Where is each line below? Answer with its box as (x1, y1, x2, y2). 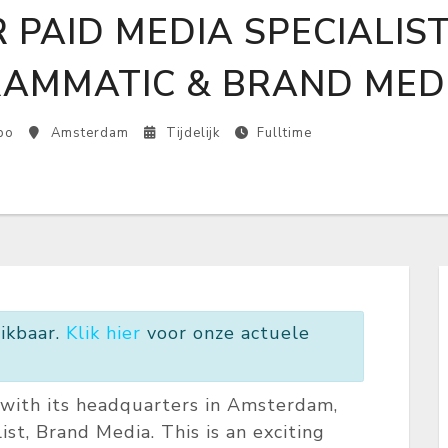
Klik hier (65, 320, 141, 345)
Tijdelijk (166, 123, 220, 142)
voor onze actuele (140, 320, 310, 345)
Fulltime (257, 123, 312, 142)
